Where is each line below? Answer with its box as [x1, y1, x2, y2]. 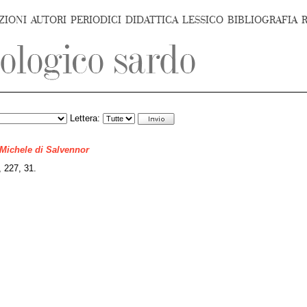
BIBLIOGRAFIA [228, 14, 297, 26]
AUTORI [31, 14, 66, 26]
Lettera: [67, 114, 103, 123]
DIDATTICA [125, 14, 178, 26]
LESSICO [182, 14, 223, 26]
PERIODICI [71, 14, 121, 26]
